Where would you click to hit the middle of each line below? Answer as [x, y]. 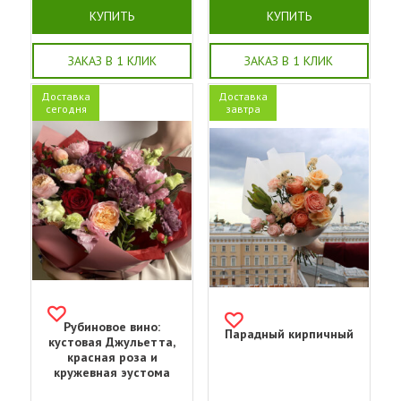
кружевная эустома [112, 373]
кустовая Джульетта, [112, 342]
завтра [243, 108]
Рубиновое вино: [112, 327]
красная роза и [112, 358]
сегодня [66, 108]
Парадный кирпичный [289, 334]
